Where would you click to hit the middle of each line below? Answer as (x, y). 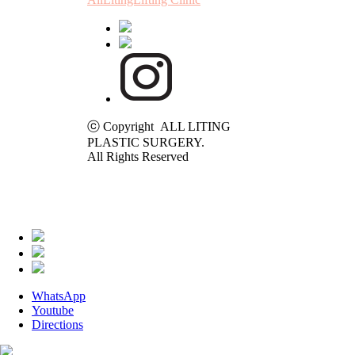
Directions (57, 324)
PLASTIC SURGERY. (146, 142)
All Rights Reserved (138, 156)
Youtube (53, 310)
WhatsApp (59, 296)
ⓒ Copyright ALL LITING (159, 126)
